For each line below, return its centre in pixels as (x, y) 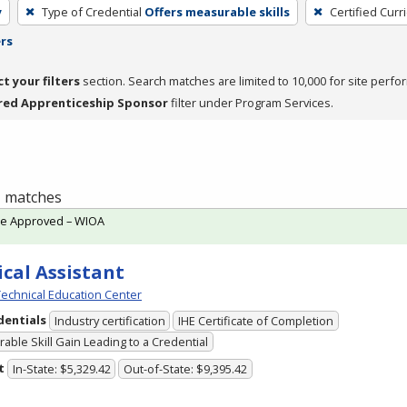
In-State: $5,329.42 (61, 369)
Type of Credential (91, 11)
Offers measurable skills (217, 11)
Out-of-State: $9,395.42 (186, 369)
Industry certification (109, 321)
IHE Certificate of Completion (256, 321)
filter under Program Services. (251, 102)
